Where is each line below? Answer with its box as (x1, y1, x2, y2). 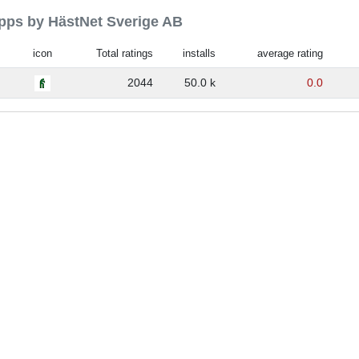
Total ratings (96, 47, 154, 59)
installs (183, 47, 216, 59)
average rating (257, 47, 324, 59)
